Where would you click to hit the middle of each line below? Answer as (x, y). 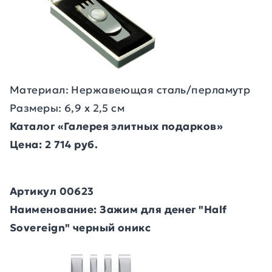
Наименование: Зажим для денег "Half (118, 209)
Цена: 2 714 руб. (54, 144)
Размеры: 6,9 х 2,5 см (67, 108)
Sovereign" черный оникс (80, 228)
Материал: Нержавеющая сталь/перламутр (130, 90)
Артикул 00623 (52, 191)
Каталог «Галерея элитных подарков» (116, 126)
